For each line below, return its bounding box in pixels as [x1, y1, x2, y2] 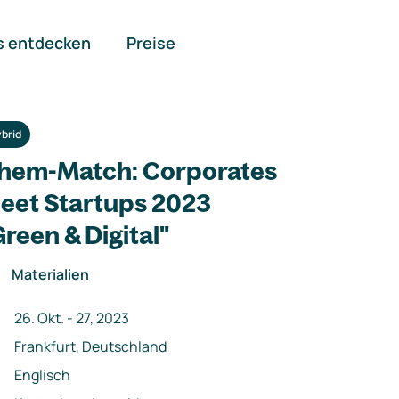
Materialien [12, 264, 89, 284]
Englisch [14, 364, 70, 385]
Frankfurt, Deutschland [14, 336, 167, 356]
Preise [126, 32, 175, 53]
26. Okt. [14, 307, 64, 328]
